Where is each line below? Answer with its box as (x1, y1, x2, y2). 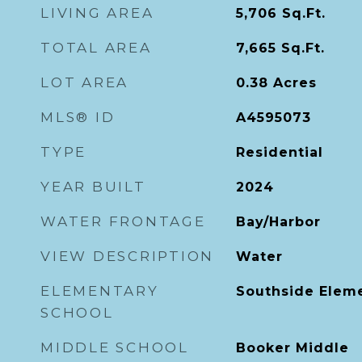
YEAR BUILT (40, 179, 146, 195)
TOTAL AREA (40, 40, 152, 56)
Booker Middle (235, 340, 349, 356)
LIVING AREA (40, 5, 154, 21)
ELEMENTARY (40, 283, 159, 299)
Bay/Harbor (235, 214, 321, 229)
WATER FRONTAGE (40, 213, 206, 229)
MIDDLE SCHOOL (40, 339, 189, 356)
